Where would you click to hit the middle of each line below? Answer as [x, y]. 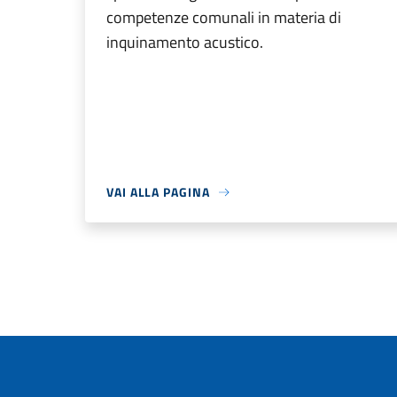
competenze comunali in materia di [224, 17]
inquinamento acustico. [185, 42]
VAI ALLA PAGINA [158, 192]
